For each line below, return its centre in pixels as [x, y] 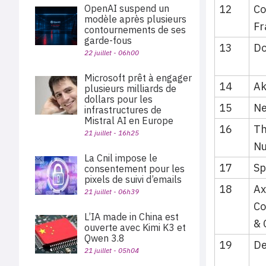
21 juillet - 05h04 [112, 250]
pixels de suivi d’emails [133, 179]
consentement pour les [134, 169]
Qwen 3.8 [104, 238]
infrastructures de [123, 110]
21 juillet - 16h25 [112, 133]
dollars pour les [118, 99]
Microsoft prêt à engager [138, 78]
